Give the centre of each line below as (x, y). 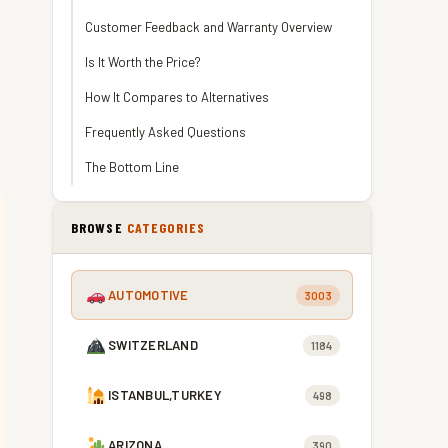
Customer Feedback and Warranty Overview (208, 27)
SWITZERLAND (153, 345)
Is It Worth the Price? (143, 62)
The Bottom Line (132, 167)
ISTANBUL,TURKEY (165, 395)
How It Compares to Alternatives (177, 97)
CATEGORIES (166, 227)
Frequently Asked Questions (165, 132)
